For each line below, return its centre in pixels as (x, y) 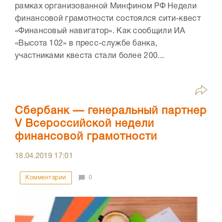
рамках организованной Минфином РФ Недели (106, 6)
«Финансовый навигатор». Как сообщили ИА (100, 31)
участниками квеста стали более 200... (90, 56)
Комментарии (46, 177)
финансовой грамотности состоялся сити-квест (108, 19)
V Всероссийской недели (84, 124)
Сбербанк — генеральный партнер (111, 111)
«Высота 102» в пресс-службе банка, (86, 43)
